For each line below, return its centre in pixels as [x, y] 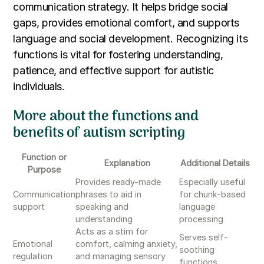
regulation [33, 256]
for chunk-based [213, 194]
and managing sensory [121, 256]
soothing [197, 250]
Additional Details [215, 163]
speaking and [102, 207]
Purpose [44, 170]
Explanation [128, 163]
